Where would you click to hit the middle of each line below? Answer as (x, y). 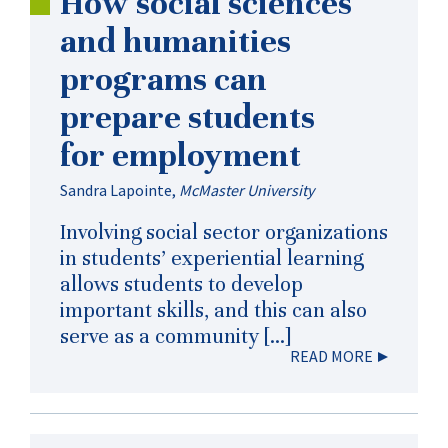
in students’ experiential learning (211, 258)
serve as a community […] (175, 336)
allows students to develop (181, 284)
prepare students (187, 116)
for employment (180, 154)
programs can (163, 78)
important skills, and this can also (213, 310)
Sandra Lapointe (116, 189)
